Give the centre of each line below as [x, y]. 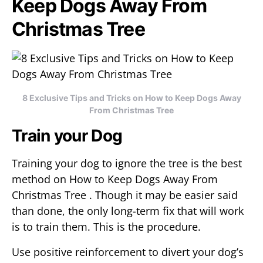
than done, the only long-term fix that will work [128, 211]
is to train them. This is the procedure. [106, 227]
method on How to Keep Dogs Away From [115, 179]
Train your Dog [67, 136]
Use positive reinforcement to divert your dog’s [128, 252]
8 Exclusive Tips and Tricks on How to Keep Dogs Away [131, 98]
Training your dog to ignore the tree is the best [127, 163]
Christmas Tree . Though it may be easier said [125, 195]
